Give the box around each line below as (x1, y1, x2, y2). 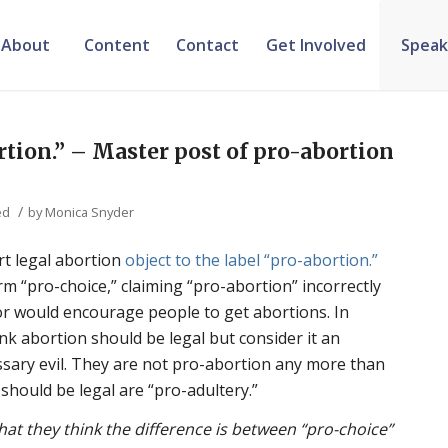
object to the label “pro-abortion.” (125, 248, 379, 271)
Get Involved (265, 34, 366, 56)
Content (83, 34, 150, 56)
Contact (176, 34, 240, 56)
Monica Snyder (45, 203, 135, 221)
